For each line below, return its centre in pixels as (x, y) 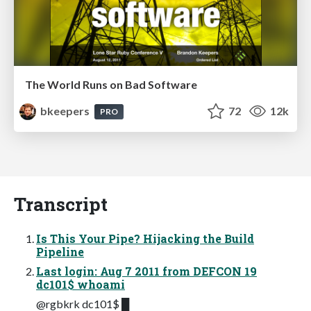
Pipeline (60, 252)
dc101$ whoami (81, 285)
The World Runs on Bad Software (111, 85)
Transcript (61, 204)
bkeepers (65, 111)
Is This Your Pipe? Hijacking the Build (145, 239)
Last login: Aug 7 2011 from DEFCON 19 (146, 271)
